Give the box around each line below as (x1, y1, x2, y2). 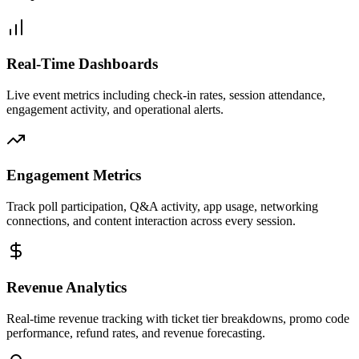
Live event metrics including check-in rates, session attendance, (6, 87, 325, 102)
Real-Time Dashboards (6, 54, 158, 72)
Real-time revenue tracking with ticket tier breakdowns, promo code (6, 311, 349, 325)
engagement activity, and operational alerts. (6, 102, 224, 116)
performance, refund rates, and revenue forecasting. (6, 325, 265, 340)
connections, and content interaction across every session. (6, 214, 296, 228)
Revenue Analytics (6, 278, 127, 296)
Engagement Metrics (6, 167, 141, 184)
